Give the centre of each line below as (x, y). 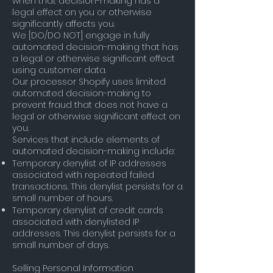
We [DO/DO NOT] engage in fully (81, 35)
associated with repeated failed (83, 175)
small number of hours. (62, 198)
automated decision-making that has (95, 47)
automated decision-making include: (94, 151)
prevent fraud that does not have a (90, 105)
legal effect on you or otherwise (82, 12)
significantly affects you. (63, 24)
